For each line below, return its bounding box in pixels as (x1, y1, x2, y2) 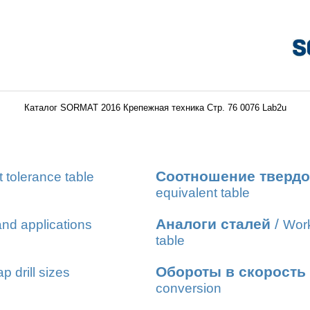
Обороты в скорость (156, 264, 306, 280)
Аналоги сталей (156, 216, 271, 232)
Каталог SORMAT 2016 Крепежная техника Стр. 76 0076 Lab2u (24, 102, 286, 113)
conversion (156, 281, 221, 295)
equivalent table (156, 185, 250, 200)
